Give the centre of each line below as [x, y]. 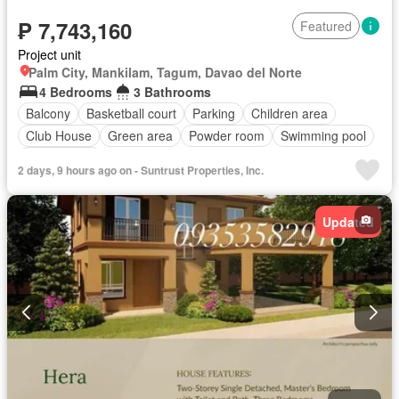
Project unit [49, 54]
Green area [140, 136]
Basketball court [131, 114]
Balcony [48, 114]
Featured [326, 25]
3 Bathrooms [172, 91]
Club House [59, 136]
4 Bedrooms [76, 91]
